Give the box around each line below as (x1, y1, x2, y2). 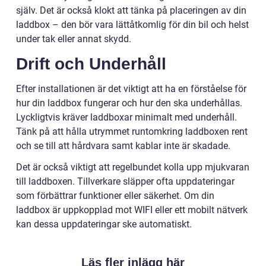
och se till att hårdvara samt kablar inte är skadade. (16, 140, 230, 151)
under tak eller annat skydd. (16, 33, 131, 45)
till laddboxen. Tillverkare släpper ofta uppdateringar (16, 175, 235, 187)
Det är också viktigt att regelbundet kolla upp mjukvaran (16, 161, 249, 173)
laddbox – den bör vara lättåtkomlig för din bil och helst (16, 18, 249, 30)
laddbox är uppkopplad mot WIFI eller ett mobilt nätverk (16, 204, 248, 216)
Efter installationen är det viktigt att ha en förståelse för (16, 83, 246, 94)
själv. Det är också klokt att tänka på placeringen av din (16, 4, 246, 16)
